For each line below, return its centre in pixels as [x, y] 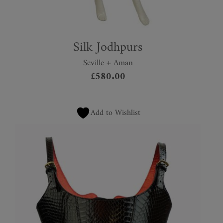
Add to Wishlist [115, 113]
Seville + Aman [108, 63]
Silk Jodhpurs [108, 48]
